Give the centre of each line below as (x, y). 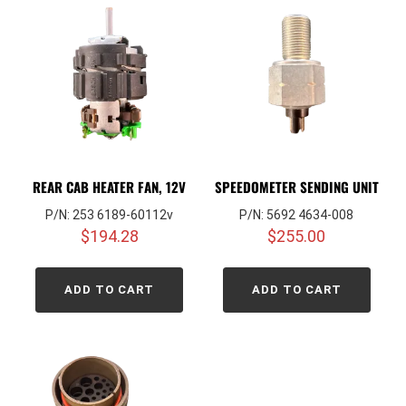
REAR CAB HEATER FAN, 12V (110, 187)
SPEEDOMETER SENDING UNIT (296, 187)
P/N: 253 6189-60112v (110, 214)
